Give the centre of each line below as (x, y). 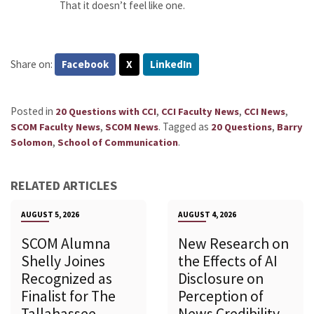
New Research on (233, 244)
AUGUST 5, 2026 (50, 215)
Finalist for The (68, 296)
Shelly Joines (63, 261)
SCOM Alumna (66, 244)
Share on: (33, 64)
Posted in (33, 111)
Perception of (221, 296)
